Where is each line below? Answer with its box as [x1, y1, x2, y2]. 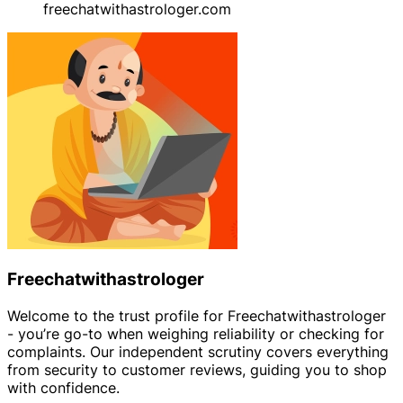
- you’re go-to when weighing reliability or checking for [7, 325, 384, 343]
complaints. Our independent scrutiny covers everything [7, 343, 389, 361]
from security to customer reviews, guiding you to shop [7, 361, 387, 379]
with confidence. [7, 379, 120, 397]
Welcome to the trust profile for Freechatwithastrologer [7, 307, 386, 325]
